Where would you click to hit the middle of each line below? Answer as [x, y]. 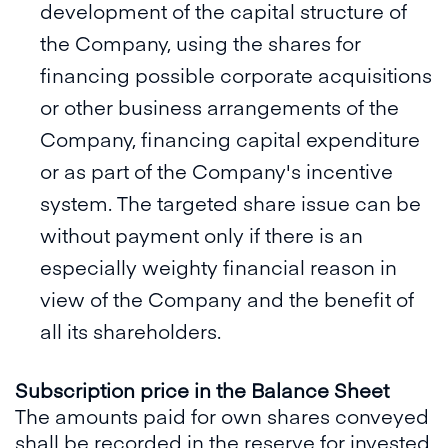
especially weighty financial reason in [218, 266]
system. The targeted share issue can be [230, 202]
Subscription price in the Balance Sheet [202, 389]
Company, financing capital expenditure [230, 138]
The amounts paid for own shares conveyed [222, 415]
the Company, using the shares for [200, 42]
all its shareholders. [133, 330]
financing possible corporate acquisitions [236, 74]
